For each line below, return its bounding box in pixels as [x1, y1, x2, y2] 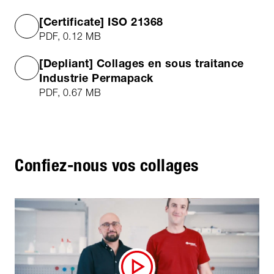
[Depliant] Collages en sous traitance [39, 56, 244, 70]
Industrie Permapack [39, 70, 154, 84]
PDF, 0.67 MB [39, 86, 101, 98]
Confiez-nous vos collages [15, 154, 199, 176]
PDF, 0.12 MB [39, 30, 101, 42]
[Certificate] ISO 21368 [39, 14, 163, 28]
